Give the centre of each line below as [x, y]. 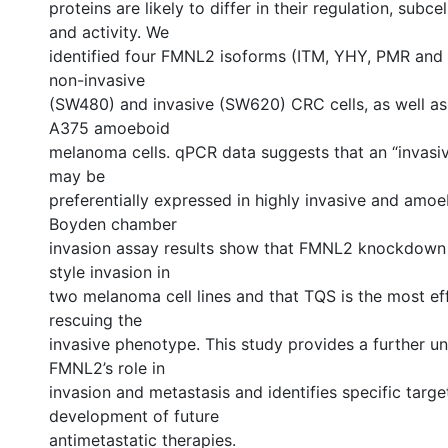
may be [77, 176]
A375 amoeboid [109, 128]
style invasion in [109, 272]
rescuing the [95, 320]
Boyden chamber [113, 224]
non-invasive [97, 80]
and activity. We [109, 32]
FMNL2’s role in [107, 368]
